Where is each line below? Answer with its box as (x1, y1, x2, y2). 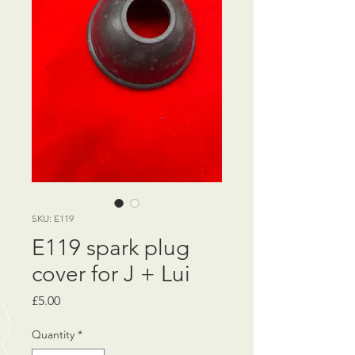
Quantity (32, 326, 74, 342)
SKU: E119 (32, 212, 74, 224)
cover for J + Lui (32, 260, 190, 287)
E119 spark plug (32, 234, 189, 261)
